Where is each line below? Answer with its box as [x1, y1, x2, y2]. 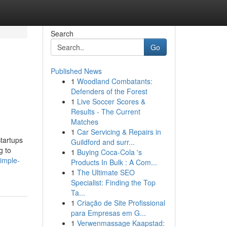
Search [50, 28, 73, 39]
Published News [50, 66, 102, 76]
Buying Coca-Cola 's [77, 147, 142, 157]
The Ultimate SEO [77, 167, 135, 177]
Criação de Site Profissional [77, 198, 165, 208]
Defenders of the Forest [70, 86, 147, 96]
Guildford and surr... [70, 137, 135, 147]
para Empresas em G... [70, 208, 146, 218]
